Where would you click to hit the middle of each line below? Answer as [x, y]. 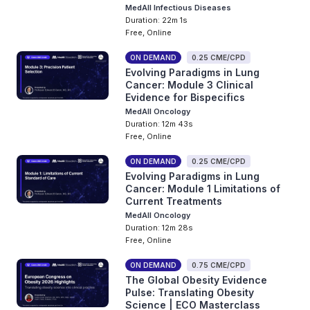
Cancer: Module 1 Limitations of [203, 189]
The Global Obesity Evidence [197, 280]
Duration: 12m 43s [159, 124]
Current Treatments [174, 201]
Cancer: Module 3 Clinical [190, 85]
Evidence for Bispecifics [185, 97]
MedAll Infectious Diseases [179, 8]
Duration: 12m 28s [159, 228]
